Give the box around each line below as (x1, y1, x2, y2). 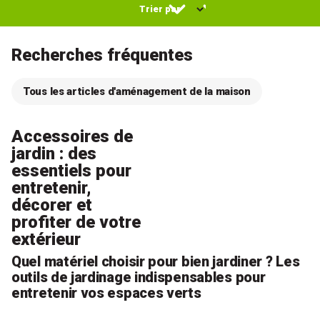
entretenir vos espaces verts (11, 284, 201, 301)
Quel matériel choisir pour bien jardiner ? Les (11, 253, 300, 270)
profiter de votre (11, 212, 141, 232)
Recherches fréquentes (11, 45, 193, 65)
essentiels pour (11, 161, 131, 181)
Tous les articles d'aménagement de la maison (23, 84, 251, 98)
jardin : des (11, 144, 96, 164)
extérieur (11, 229, 81, 249)
